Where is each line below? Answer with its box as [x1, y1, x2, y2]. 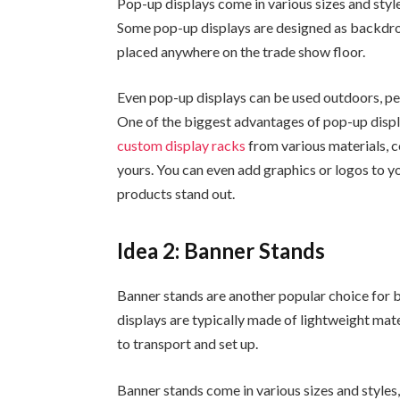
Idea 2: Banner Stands [117, 237, 326, 263]
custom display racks [117, 137, 246, 154]
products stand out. [117, 185, 236, 203]
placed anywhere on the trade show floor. [117, 42, 366, 60]
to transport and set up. [117, 334, 259, 352]
